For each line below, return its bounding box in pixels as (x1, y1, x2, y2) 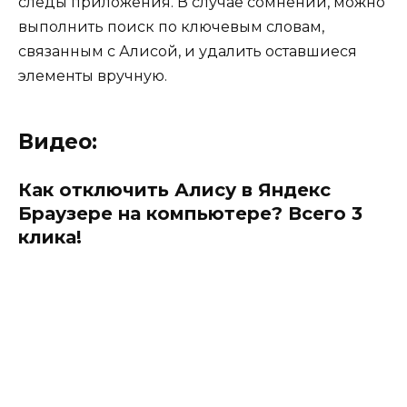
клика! (18, 226, 82, 249)
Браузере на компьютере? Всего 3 (18, 203, 362, 225)
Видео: (18, 129, 97, 155)
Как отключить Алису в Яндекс (18, 179, 331, 202)
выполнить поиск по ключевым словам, (18, 18, 324, 36)
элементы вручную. (18, 67, 167, 85)
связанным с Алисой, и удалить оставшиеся (18, 43, 357, 61)
